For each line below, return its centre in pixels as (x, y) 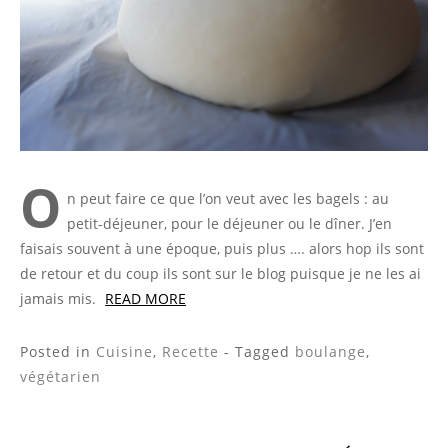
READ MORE (145, 299)
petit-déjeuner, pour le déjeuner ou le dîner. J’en (229, 224)
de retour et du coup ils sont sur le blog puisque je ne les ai (220, 274)
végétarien (60, 377)
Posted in (58, 352)
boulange (330, 352)
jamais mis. (60, 299)
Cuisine (124, 352)
